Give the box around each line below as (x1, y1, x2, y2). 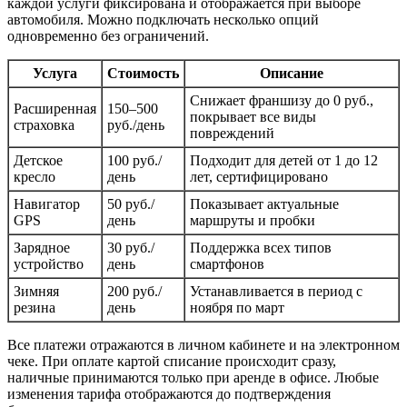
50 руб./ (107, 195, 154, 212)
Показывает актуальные (190, 195, 339, 212)
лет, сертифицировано (190, 168, 328, 184)
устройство (14, 255, 84, 272)
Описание (260, 65, 323, 81)
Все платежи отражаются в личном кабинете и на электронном (7, 336, 400, 352)
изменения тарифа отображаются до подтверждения (7, 385, 331, 402)
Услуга (33, 65, 77, 81)
